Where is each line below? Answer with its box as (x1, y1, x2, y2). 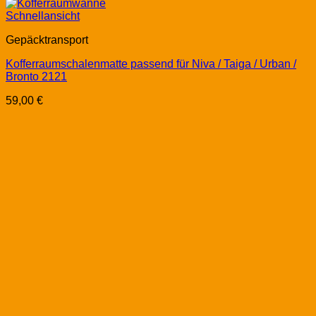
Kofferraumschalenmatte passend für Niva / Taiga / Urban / (6, 58, 296, 71)
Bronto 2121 (6, 71, 67, 83)
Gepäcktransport (6, 34, 88, 47)
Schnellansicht (6, 10, 80, 23)
